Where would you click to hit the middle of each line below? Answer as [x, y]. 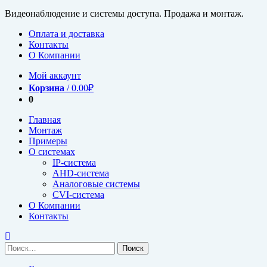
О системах [52, 152]
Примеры [48, 141]
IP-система [74, 162]
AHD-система [81, 173]
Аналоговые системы [96, 184]
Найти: [18, 246]
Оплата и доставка [66, 34]
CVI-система [78, 195]
